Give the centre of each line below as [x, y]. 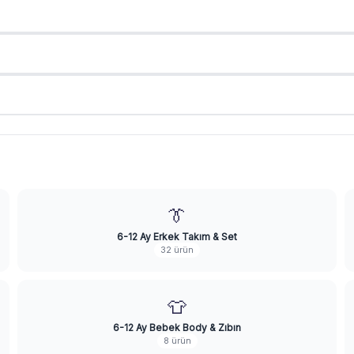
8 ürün [177, 341]
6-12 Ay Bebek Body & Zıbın [177, 328]
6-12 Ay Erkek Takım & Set [177, 237]
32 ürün [177, 250]
